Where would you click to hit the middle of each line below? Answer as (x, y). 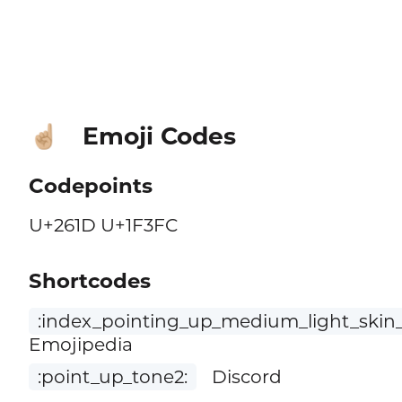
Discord (245, 377)
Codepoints (90, 186)
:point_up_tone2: (112, 377)
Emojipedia (80, 345)
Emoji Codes (159, 135)
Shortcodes (89, 281)
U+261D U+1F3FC (103, 225)
